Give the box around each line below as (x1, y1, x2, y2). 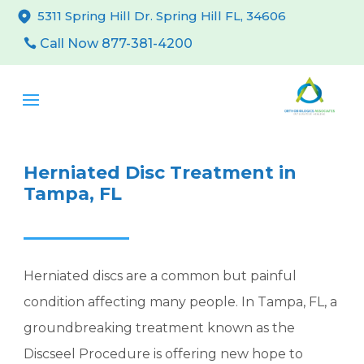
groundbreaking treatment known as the (24, 320, 296, 336)
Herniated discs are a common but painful (24, 268, 297, 284)
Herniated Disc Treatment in (24, 162, 297, 184)
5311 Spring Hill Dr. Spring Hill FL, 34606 (37, 8, 287, 24)
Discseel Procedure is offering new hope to (24, 346, 304, 362)
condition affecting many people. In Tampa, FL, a (24, 294, 338, 310)
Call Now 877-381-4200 (40, 36, 193, 51)
